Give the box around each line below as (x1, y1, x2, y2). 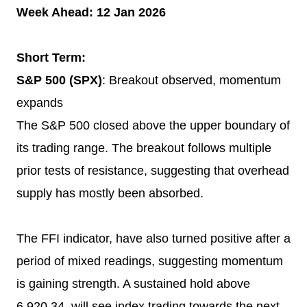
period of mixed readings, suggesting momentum (16, 254, 283, 269)
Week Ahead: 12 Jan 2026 (16, 5, 166, 20)
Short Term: (16, 51, 86, 65)
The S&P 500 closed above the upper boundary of (16, 119, 290, 133)
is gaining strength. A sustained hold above (16, 277, 250, 291)
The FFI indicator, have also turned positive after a (16, 232, 291, 246)
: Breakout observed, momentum (102, 73, 281, 88)
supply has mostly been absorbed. (16, 186, 204, 201)
